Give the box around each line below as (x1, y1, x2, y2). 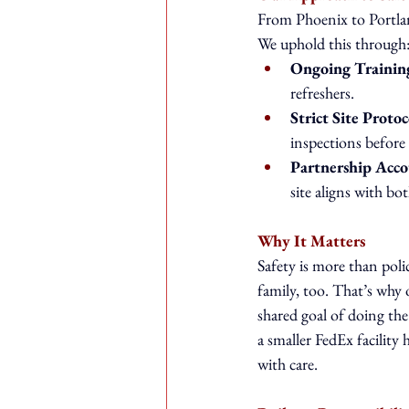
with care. (257, 352, 318, 374)
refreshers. (290, 81, 354, 103)
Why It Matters (257, 229, 365, 251)
